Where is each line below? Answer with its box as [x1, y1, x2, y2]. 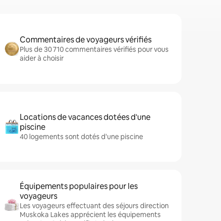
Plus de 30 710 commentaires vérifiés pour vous [20, 45, 169, 54]
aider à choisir [20, 54, 64, 63]
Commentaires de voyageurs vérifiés [20, 35, 151, 45]
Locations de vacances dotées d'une [20, 112, 150, 122]
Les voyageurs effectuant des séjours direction [20, 201, 169, 210]
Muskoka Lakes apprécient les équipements [20, 210, 161, 219]
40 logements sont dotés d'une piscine [20, 132, 143, 141]
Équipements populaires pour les [20, 181, 138, 191]
